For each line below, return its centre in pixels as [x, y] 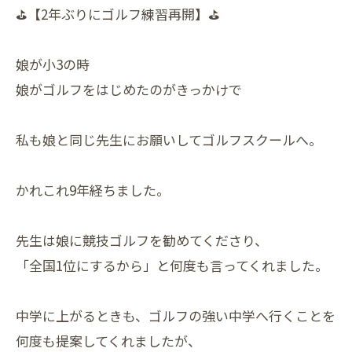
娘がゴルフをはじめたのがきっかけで [129, 90]
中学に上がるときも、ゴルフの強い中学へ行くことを [176, 316]
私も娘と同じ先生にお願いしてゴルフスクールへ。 [169, 140]
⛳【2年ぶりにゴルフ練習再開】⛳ [118, 14]
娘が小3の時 [53, 64]
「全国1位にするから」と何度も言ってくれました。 [172, 266]
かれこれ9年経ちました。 [93, 190]
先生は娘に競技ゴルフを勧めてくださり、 [142, 240]
